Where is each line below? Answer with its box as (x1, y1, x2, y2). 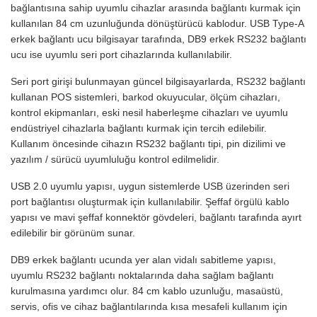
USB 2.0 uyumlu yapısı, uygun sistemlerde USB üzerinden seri (11, 180, 289, 192)
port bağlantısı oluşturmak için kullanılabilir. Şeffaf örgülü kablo (11, 195, 289, 207)
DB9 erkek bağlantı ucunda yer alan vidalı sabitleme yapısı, (11, 253, 276, 265)
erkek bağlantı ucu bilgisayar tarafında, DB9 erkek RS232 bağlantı (11, 33, 306, 45)
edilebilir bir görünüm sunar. (11, 226, 135, 238)
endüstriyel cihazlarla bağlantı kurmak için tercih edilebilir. (11, 122, 267, 134)
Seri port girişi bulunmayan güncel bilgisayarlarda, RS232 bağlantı (11, 75, 306, 87)
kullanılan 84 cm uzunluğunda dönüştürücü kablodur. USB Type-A (11, 17, 304, 29)
